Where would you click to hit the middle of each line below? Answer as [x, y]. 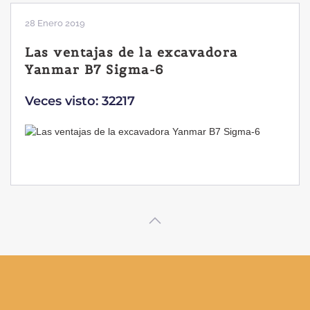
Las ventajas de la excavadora [131, 53]
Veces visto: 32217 [80, 101]
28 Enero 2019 [55, 24]
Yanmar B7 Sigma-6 [94, 70]
